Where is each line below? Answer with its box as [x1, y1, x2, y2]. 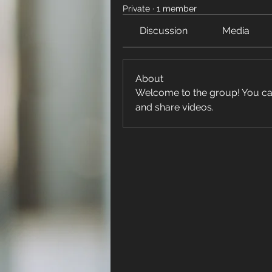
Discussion [140, 25, 188, 36]
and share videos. [135, 101, 214, 113]
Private [123, 4, 150, 13]
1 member [157, 4, 197, 13]
